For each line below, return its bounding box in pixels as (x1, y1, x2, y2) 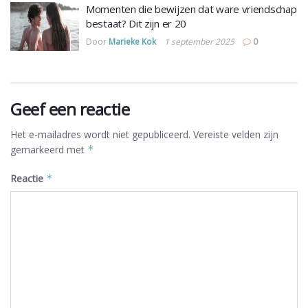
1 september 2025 (164, 35, 234, 47)
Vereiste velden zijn (193, 128, 278, 142)
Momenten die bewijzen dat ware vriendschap (86, 1, 297, 16)
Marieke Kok (109, 35, 156, 47)
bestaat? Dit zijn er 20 (86, 16, 187, 30)
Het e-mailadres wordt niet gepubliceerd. (10, 128, 190, 142)
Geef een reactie (10, 98, 130, 121)
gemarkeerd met (10, 143, 87, 157)
